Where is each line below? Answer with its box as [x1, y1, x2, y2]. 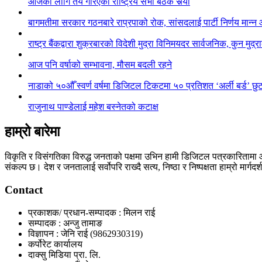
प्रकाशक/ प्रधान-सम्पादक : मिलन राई [28, 207, 155, 218]
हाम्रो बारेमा [5, 124, 60, 140]
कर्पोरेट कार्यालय [28, 239, 82, 249]
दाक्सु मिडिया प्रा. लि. [28, 249, 101, 260]
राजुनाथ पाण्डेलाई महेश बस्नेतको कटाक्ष [28, 102, 158, 112]
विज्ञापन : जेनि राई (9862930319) [28, 228, 143, 239]
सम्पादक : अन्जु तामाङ [28, 218, 102, 228]
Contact [5, 183, 43, 196]
